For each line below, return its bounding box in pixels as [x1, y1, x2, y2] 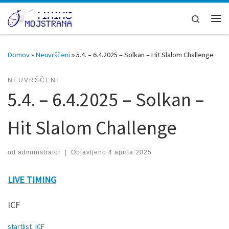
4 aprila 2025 [108, 148, 152, 156]
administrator [18, 148, 61, 156]
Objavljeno [71, 148, 108, 156]
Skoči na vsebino [14, 10, 66, 19]
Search [200, 12, 222, 22]
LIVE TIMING [8, 173, 56, 186]
